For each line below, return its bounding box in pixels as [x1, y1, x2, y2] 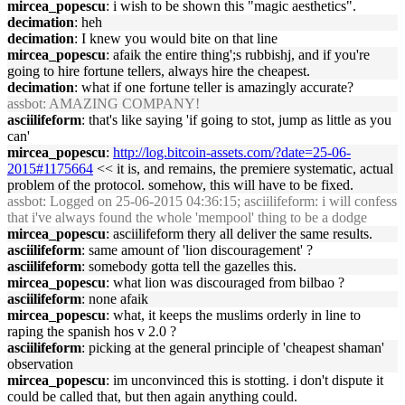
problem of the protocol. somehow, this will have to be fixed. [7, 177, 353, 193]
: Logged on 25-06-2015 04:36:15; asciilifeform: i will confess [42, 193, 397, 209]
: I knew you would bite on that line [74, 31, 278, 46]
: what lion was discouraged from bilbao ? [106, 275, 344, 290]
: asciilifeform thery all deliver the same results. [106, 226, 372, 241]
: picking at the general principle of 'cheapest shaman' [81, 340, 384, 355]
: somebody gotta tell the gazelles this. [81, 259, 297, 274]
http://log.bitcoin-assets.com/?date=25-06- [113, 145, 351, 160]
